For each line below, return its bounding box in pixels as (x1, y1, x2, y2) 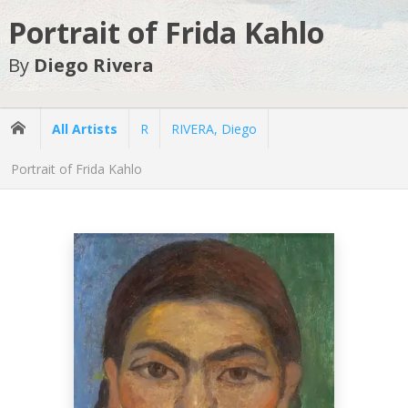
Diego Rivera (33, 53, 154, 78)
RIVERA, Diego (171, 119, 257, 138)
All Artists (52, 119, 117, 138)
